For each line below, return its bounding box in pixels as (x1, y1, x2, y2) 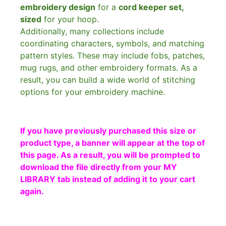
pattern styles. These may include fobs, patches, (20, 50, 205, 61)
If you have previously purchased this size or (20, 125, 196, 136)
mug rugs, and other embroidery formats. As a (20, 62, 197, 73)
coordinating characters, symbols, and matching (20, 38, 204, 48)
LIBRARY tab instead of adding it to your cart (20, 174, 195, 184)
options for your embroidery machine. (20, 86, 165, 97)
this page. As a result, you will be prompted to (20, 149, 200, 160)
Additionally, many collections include (20, 26, 164, 36)
